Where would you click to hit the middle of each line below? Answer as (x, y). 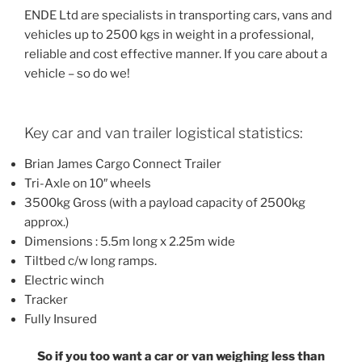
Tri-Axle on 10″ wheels (88, 183)
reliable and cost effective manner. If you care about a (176, 54)
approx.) (46, 222)
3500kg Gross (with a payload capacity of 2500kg (165, 202)
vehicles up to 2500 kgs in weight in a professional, (169, 34)
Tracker (46, 299)
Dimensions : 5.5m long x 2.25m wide (130, 241)
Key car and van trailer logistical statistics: (164, 133)
